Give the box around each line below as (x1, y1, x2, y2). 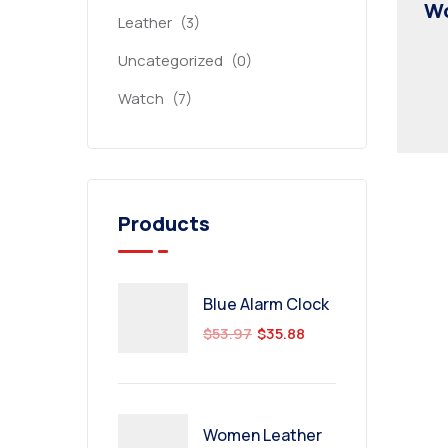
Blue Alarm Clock (203, 293, 329, 315)
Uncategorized (118, 50, 223, 71)
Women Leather (203, 424, 322, 446)
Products (118, 210, 210, 237)
